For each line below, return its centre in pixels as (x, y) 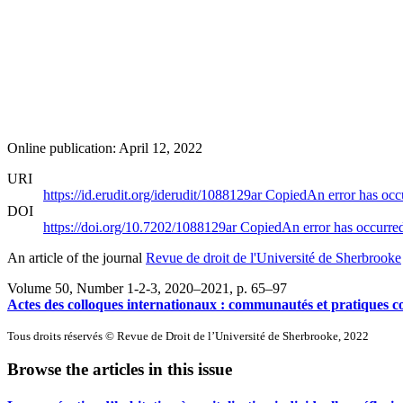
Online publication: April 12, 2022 (105, 148)
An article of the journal (76, 257)
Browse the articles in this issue (120, 370)
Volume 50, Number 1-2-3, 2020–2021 (118, 288)
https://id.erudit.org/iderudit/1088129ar (154, 194)
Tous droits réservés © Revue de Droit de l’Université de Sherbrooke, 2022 (188, 336)
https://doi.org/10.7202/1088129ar (142, 227)
